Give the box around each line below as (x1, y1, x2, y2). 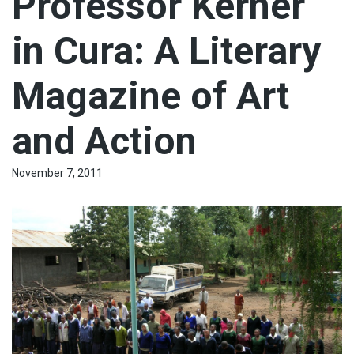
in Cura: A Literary (12, 28, 321, 73)
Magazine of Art (12, 73, 289, 119)
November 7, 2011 (12, 166, 103, 179)
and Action (12, 118, 197, 164)
